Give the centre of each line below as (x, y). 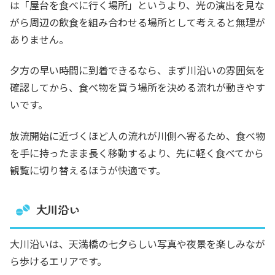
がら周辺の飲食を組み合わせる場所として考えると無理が (137, 22)
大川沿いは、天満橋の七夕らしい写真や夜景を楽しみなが (137, 244)
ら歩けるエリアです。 (58, 261)
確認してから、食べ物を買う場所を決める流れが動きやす (137, 87)
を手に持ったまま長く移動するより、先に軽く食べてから (137, 153)
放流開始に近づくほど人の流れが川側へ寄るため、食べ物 (137, 135)
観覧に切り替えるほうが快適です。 (88, 170)
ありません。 (39, 40)
